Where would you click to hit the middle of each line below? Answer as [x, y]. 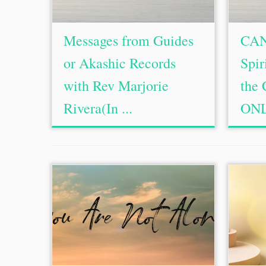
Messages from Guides [129, 40]
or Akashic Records [120, 63]
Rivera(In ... [98, 108]
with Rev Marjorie [116, 85]
